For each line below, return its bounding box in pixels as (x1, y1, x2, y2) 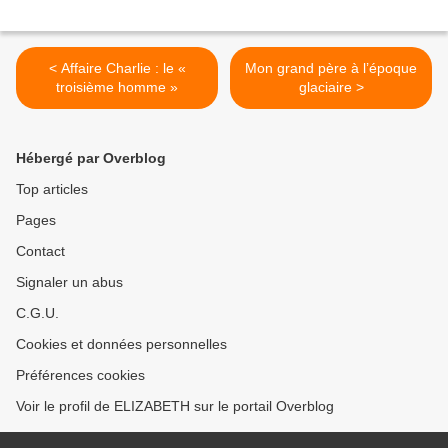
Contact (16, 243, 65, 259)
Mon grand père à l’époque (245, 60, 417, 76)
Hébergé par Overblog (16, 150, 166, 166)
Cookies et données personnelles (16, 336, 227, 352)
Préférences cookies (16, 367, 145, 383)
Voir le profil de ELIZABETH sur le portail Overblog (16, 398, 334, 414)
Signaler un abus (16, 274, 123, 290)
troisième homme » (56, 79, 178, 95)
